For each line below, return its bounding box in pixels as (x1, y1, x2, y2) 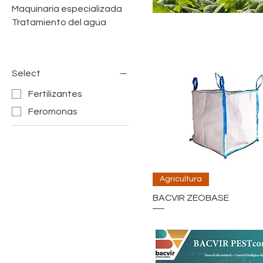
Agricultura (160, 175, 202, 184)
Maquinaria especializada (12, 4, 122, 14)
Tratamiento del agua (12, 18, 106, 27)
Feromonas (28, 107, 77, 116)
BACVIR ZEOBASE (153, 193, 229, 203)
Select (12, 69, 41, 78)
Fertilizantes (28, 89, 82, 99)
